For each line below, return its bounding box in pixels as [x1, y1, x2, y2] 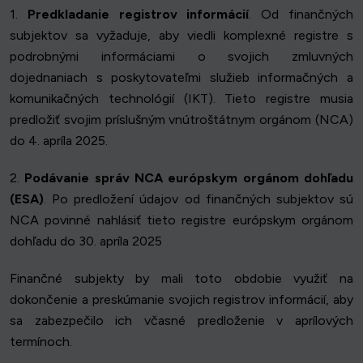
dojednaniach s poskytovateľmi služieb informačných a [10, 70, 353, 86]
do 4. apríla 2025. [10, 133, 108, 149]
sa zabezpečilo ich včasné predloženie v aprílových [10, 313, 353, 329]
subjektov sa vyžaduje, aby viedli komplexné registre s [10, 28, 353, 44]
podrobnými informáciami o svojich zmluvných [10, 49, 353, 65]
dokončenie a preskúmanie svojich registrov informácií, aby [10, 292, 353, 308]
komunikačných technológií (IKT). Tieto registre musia [10, 91, 353, 107]
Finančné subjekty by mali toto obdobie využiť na [10, 271, 353, 287]
